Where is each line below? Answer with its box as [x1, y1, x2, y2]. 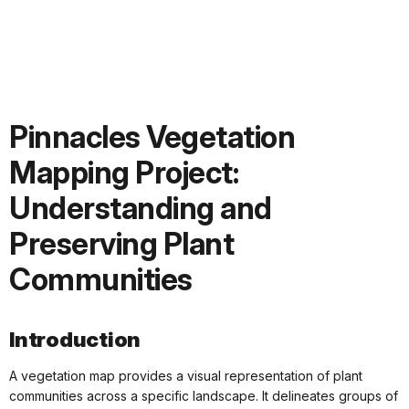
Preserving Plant [9, 225, 234, 263]
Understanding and [9, 190, 272, 227]
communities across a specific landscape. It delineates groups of [9, 388, 398, 404]
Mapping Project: [9, 154, 238, 192]
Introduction [9, 327, 141, 352]
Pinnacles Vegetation [9, 119, 295, 156]
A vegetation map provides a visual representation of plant [9, 368, 362, 384]
